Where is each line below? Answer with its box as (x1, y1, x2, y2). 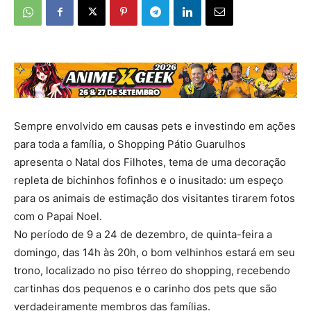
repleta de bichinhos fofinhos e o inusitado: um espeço (14, 173, 283, 187)
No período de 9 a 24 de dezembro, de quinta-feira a (14, 227, 272, 241)
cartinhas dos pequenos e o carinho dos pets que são (14, 281, 277, 295)
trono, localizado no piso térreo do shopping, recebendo (14, 263, 290, 277)
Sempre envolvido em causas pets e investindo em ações (14, 119, 296, 133)
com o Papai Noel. (14, 209, 102, 223)
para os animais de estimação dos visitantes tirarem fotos (14, 191, 295, 205)
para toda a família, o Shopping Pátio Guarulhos (14, 137, 246, 151)
